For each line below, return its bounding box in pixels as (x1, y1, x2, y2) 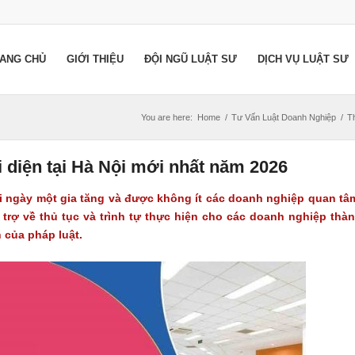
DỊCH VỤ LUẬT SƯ (258, 53, 349, 65)
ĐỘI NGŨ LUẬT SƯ (144, 53, 237, 65)
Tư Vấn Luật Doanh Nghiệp (231, 113, 336, 122)
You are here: (141, 113, 193, 122)
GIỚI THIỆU (67, 53, 124, 65)
